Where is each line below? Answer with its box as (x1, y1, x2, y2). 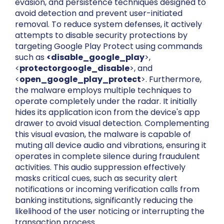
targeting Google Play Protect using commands (15, 40, 202, 52)
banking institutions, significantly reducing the (15, 194, 193, 206)
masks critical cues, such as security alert (15, 172, 177, 184)
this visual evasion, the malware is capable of (15, 128, 191, 140)
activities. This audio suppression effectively (15, 161, 185, 173)
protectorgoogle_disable (19, 62, 129, 74)
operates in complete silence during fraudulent (15, 150, 200, 162)
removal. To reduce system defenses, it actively (15, 18, 202, 30)
